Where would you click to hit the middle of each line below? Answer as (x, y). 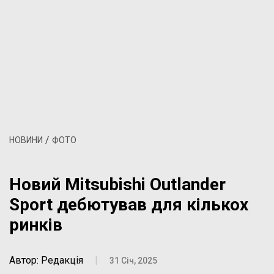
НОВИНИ (26, 140)
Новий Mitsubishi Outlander (117, 184)
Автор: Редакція (46, 260)
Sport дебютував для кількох (129, 205)
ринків (36, 225)
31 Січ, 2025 (133, 261)
